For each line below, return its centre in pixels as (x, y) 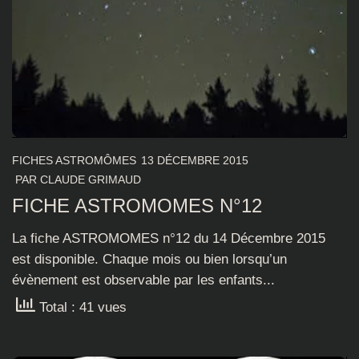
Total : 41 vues (81, 307)
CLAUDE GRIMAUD (91, 180)
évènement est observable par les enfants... (143, 280)
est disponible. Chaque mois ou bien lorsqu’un (149, 260)
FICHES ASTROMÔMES (74, 161)
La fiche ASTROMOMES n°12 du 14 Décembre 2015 (169, 239)
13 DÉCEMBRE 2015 (195, 161)
